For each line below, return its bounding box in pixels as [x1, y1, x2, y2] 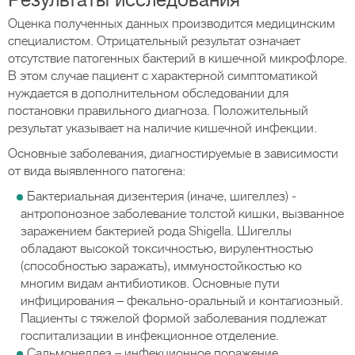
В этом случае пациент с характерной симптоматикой [8, 69, 318, 83]
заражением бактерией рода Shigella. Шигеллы [21, 224, 292, 239]
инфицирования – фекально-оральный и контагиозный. [21, 294, 343, 308]
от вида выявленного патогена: [8, 164, 185, 178]
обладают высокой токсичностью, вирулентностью [21, 242, 313, 256]
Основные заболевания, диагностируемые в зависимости [8, 147, 338, 161]
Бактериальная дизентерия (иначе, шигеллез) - [27, 189, 296, 204]
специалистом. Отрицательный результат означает [8, 34, 300, 48]
